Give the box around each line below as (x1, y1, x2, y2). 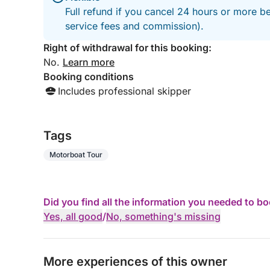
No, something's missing (106, 210, 221, 222)
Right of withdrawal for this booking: (43, 42, 212, 54)
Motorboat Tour (49, 150, 102, 159)
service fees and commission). (65, 20, 204, 32)
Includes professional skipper (58, 85, 191, 97)
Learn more (63, 56, 115, 68)
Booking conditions (43, 71, 134, 83)
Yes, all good (43, 210, 102, 222)
